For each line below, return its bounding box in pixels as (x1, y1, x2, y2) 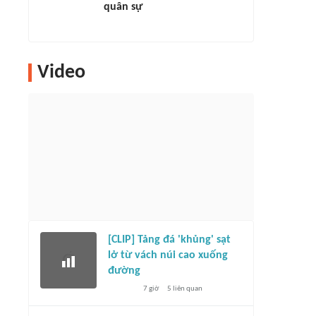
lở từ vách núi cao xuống (108, 250, 228, 261)
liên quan (171, 285, 202, 293)
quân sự (104, 1, 142, 13)
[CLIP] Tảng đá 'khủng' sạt (108, 234, 231, 245)
